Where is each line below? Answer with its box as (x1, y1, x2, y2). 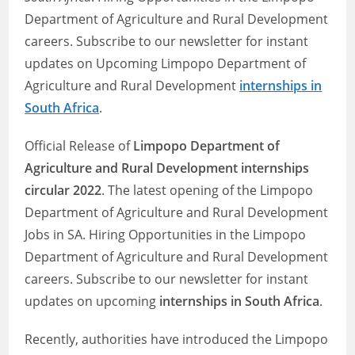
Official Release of (25, 137, 134, 155)
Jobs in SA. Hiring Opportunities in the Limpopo (25, 226, 307, 243)
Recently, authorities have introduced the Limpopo (25, 330, 329, 348)
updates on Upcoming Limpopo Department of (25, 55, 307, 72)
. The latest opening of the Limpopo (101, 181, 314, 199)
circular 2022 (25, 181, 102, 199)
